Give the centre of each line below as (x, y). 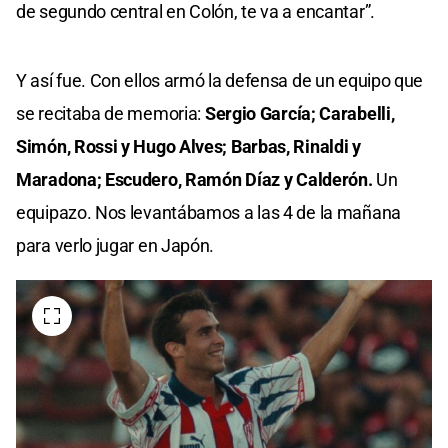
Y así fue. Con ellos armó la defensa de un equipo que (220, 80)
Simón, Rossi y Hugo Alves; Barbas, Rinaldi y (188, 146)
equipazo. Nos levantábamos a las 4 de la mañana (208, 212)
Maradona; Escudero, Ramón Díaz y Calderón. (196, 179)
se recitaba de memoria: (109, 113)
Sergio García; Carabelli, (298, 113)
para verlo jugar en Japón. (115, 245)
